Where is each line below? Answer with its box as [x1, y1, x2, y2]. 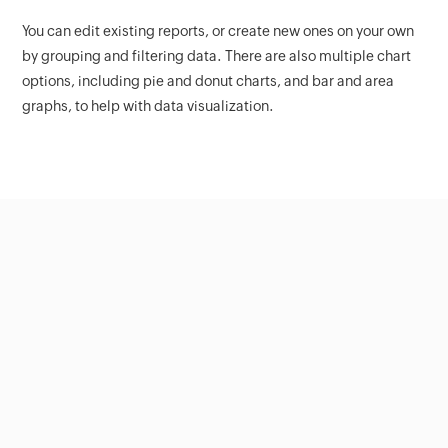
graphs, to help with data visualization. [22, 97, 275, 114]
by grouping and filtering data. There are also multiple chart [22, 47, 412, 64]
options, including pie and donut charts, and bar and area [22, 72, 395, 89]
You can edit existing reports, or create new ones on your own [22, 22, 415, 39]
